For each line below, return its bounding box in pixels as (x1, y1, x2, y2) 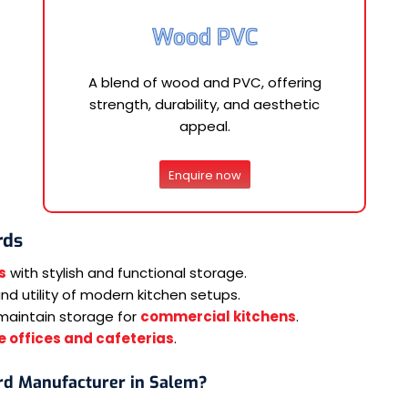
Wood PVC (151, 22, 258, 52)
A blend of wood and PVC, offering (87, 72, 321, 92)
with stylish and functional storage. (6, 263, 248, 283)
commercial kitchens (140, 307, 297, 327)
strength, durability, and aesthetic (89, 94, 320, 114)
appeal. (178, 116, 230, 136)
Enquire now (168, 167, 241, 185)
